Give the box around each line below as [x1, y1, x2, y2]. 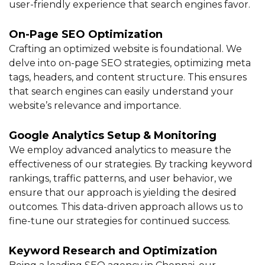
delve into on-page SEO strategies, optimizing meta [9, 57, 251, 69]
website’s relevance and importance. [9, 100, 181, 112]
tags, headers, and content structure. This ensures [9, 72, 247, 83]
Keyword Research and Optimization [9, 244, 217, 258]
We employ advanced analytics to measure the [9, 144, 231, 156]
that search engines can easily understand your [9, 86, 234, 98]
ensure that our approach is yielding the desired [9, 187, 237, 199]
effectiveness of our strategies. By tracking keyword [9, 159, 253, 170]
